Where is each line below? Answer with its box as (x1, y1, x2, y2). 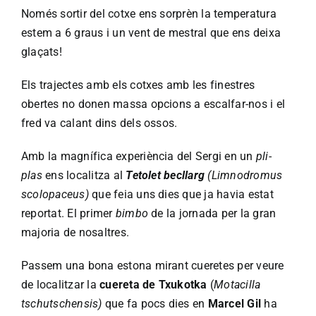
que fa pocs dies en (102, 297, 208, 310)
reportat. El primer (21, 207, 116, 220)
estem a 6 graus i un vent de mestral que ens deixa (21, 26, 281, 39)
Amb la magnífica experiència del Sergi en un (21, 150, 256, 163)
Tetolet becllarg (126, 169, 205, 182)
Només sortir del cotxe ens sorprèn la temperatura (21, 7, 276, 20)
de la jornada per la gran (148, 207, 276, 220)
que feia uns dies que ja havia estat (88, 188, 274, 201)
